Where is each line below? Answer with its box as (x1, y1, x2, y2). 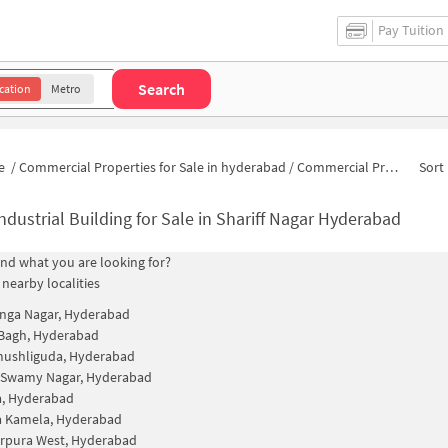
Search (138, 78, 185, 99)
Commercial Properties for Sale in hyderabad (19, 157, 286, 176)
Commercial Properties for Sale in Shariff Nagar (297, 157, 385, 176)
